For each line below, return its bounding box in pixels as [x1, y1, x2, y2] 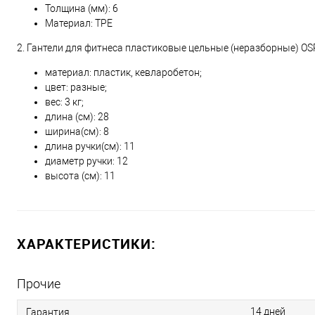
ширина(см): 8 [45, 126, 109, 137]
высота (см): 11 [45, 170, 115, 181]
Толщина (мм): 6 [45, 3, 118, 14]
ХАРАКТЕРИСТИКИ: [17, 234, 156, 253]
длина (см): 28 [45, 111, 109, 122]
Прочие [17, 276, 60, 291]
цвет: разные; [45, 82, 107, 93]
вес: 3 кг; [45, 96, 84, 108]
